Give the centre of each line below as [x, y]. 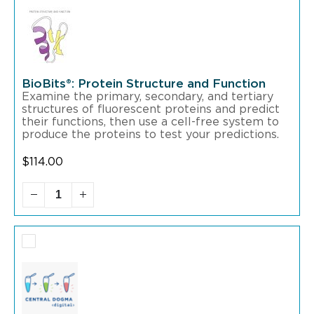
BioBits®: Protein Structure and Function [144, 83]
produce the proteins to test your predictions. [150, 134]
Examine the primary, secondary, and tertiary [148, 96]
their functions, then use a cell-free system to [150, 122]
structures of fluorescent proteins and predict [151, 109]
